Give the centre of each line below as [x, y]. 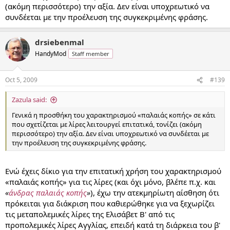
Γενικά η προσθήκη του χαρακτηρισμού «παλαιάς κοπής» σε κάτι [114, 115]
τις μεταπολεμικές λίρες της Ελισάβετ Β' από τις [90, 214]
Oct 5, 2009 [21, 80]
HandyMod [51, 53]
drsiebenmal [60, 42]
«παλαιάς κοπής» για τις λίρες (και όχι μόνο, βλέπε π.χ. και [110, 181]
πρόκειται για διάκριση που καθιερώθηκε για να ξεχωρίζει [110, 203]
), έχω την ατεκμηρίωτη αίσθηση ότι [155, 192]
